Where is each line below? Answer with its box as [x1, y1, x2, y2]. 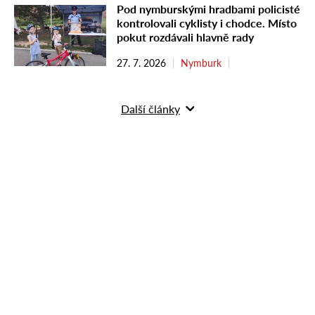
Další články [121, 101, 180, 115]
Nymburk [181, 56, 221, 69]
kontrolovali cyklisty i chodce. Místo [117, 15, 297, 30]
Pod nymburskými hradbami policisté [117, 1, 300, 15]
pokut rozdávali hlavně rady [117, 30, 254, 44]
